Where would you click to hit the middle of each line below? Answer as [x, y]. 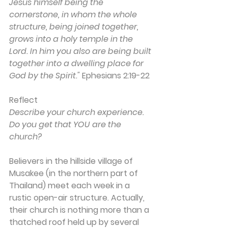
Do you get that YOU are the [66, 124]
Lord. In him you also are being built [81, 51]
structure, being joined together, [75, 27]
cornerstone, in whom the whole [74, 15]
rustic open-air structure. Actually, [78, 198]
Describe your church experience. [78, 112]
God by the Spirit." [46, 76]
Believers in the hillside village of [72, 161]
